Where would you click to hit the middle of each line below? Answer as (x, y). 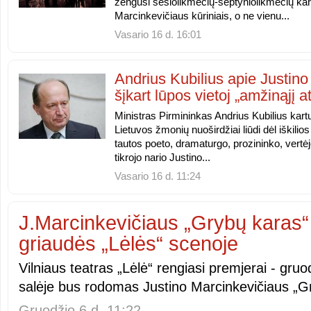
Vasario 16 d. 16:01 (158, 35)
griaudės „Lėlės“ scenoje (128, 244)
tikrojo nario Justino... (162, 158)
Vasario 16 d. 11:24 (158, 176)
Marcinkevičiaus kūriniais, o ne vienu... (202, 16)
